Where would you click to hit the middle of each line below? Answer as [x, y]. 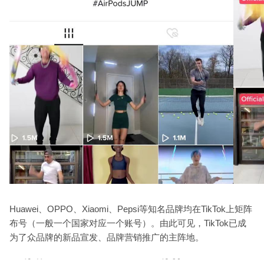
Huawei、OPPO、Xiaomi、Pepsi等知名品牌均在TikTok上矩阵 [131, 209]
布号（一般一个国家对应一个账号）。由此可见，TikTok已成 [128, 223]
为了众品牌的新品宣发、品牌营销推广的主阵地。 [107, 237]
